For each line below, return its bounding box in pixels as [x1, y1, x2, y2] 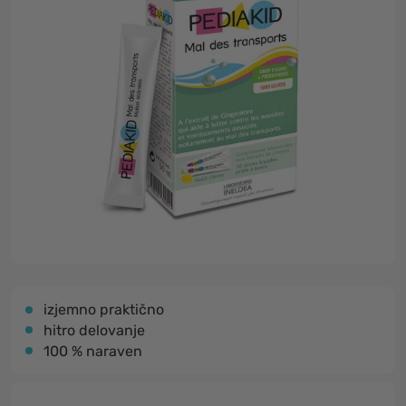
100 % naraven [43, 343, 142, 360]
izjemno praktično [43, 301, 164, 318]
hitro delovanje [43, 322, 145, 339]
